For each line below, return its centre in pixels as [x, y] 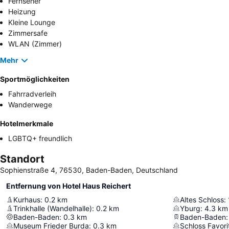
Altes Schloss [202, 199]
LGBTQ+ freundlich [40, 138]
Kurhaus [27, 199]
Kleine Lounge [32, 22]
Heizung [22, 11]
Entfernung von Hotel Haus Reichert [68, 186]
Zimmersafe [28, 33]
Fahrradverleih [32, 94]
